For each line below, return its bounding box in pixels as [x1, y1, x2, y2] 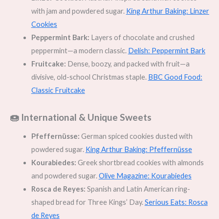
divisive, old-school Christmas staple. [31, 72, 148, 81]
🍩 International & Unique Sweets [10, 111, 152, 123]
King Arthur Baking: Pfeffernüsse [85, 145, 192, 153]
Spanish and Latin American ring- [85, 184, 190, 193]
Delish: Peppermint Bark [128, 46, 205, 55]
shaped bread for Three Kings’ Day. [31, 197, 145, 206]
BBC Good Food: [148, 72, 202, 81]
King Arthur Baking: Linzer [126, 6, 209, 15]
